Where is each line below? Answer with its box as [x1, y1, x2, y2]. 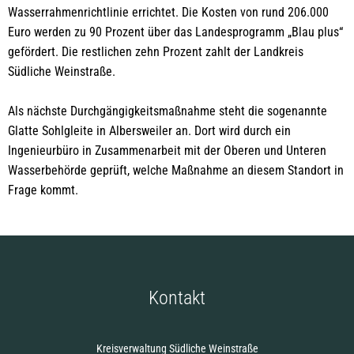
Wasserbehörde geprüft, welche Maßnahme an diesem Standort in [8, 163, 344, 178]
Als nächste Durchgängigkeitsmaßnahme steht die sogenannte [8, 104, 327, 119]
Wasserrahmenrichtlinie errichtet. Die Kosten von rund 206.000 [8, 5, 329, 20]
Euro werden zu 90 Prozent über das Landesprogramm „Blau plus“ [8, 24, 343, 40]
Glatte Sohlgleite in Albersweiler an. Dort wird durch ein [8, 123, 291, 138]
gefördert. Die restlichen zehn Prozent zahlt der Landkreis [8, 44, 303, 59]
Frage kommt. [8, 183, 78, 198]
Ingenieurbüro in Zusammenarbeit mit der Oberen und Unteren [8, 143, 326, 158]
